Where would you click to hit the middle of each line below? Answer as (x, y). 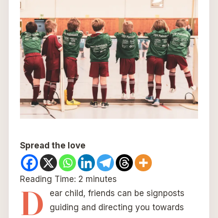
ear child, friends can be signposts (117, 193)
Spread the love (53, 145)
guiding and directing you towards (117, 207)
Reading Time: (49, 179)
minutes (101, 179)
